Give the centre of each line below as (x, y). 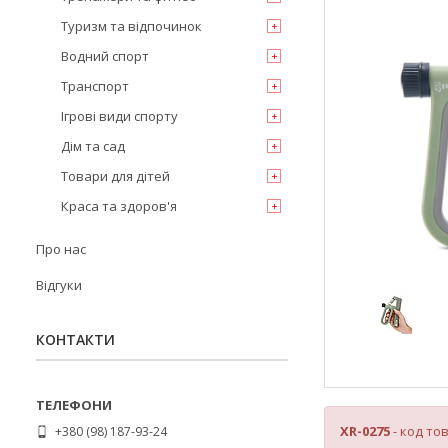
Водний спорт (105, 56)
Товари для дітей (115, 176)
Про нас (61, 249)
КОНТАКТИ (75, 339)
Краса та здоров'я (119, 206)
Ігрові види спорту (119, 116)
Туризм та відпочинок (131, 26)
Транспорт (95, 86)
